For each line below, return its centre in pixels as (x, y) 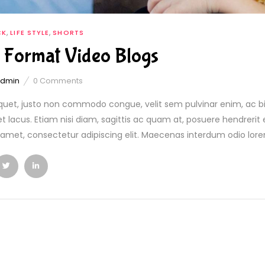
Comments (60, 81)
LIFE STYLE (30, 33)
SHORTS (68, 33)
